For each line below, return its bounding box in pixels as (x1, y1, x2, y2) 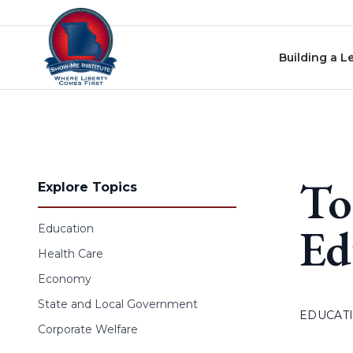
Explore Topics (38, 180, 137, 195)
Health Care (38, 247, 103, 261)
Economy (38, 272, 91, 286)
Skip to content (6, 8, 103, 23)
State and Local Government (38, 297, 198, 311)
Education (38, 221, 94, 236)
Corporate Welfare (38, 322, 138, 336)
